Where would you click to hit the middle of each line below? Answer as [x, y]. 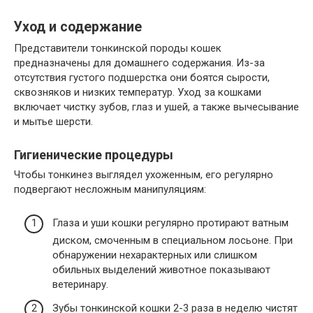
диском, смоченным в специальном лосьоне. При [173, 241]
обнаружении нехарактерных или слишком [155, 255]
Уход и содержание [78, 27]
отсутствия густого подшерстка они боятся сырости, [142, 77]
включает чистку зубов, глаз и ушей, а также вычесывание [156, 107]
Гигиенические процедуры [94, 154]
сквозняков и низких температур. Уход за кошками [138, 92]
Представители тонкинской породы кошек [118, 48]
